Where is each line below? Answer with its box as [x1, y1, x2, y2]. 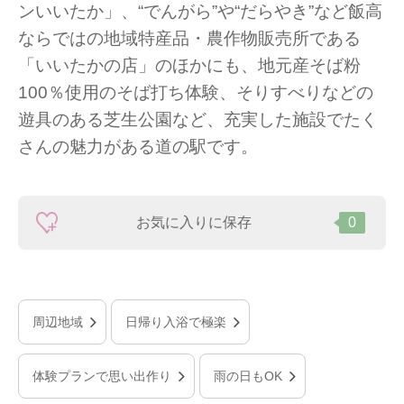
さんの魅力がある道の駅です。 [18, 136, 258, 157]
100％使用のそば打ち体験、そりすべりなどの [18, 82, 373, 103]
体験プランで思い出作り [32, 369, 171, 384]
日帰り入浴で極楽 [125, 315, 226, 330]
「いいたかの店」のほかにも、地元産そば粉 [18, 55, 361, 76]
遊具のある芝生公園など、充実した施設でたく [18, 109, 378, 130]
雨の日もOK [214, 369, 282, 384]
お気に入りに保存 [136, 215, 252, 231]
